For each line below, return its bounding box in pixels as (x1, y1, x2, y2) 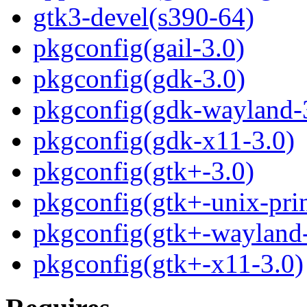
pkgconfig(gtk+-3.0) (33, 156, 254, 186)
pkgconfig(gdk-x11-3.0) (33, 125, 295, 156)
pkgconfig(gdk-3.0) (33, 64, 245, 94)
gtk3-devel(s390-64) (33, 2, 254, 32)
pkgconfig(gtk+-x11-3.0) (33, 249, 304, 279)
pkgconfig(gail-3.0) (33, 33, 245, 63)
